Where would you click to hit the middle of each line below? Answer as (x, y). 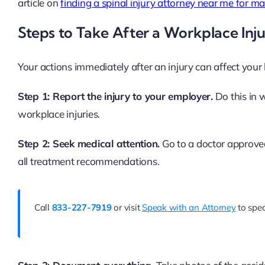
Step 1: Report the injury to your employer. (115, 96)
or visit (127, 207)
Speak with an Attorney (189, 207)
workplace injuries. (59, 114)
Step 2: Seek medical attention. (89, 143)
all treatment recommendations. (88, 161)
